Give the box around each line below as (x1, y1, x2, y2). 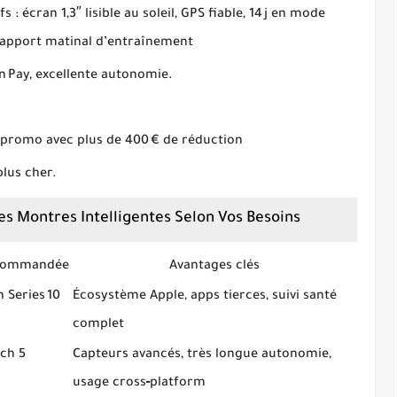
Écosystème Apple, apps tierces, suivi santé (73, 290, 337, 304)
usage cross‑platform (73, 377, 206, 391)
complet (73, 318, 124, 332)
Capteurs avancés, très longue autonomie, (73, 348, 331, 362)
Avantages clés (168, 260, 260, 274)
